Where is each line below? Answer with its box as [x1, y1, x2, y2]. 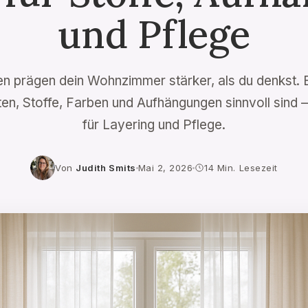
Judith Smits [76, 162, 136, 173]
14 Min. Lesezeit [204, 162, 278, 173]
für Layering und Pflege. [82, 117, 225, 133]
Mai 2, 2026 [137, 162, 193, 173]
